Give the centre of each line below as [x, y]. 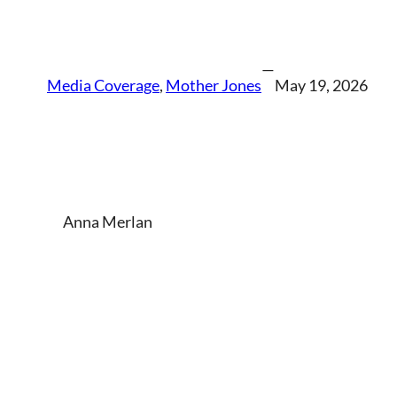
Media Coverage [103, 85]
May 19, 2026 [321, 85]
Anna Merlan [108, 222]
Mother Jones [214, 85]
